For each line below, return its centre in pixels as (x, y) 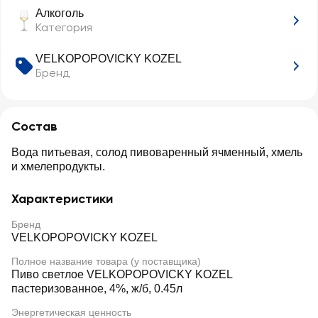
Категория (64, 27)
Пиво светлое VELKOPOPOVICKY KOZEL (122, 274)
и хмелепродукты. (58, 166)
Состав (34, 126)
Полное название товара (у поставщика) (106, 261)
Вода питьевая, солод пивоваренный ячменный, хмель (157, 152)
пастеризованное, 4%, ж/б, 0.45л (97, 289)
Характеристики (62, 199)
